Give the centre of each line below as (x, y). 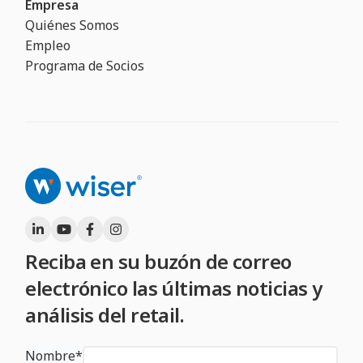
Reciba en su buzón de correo (158, 261)
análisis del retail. (105, 314)
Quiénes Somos (73, 26)
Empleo (48, 46)
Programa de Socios (85, 66)
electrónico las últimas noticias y (174, 288)
